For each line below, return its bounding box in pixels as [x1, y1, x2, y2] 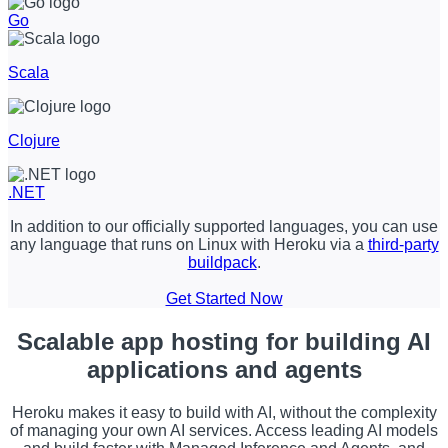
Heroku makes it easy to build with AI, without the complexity [11, 403, 437, 421]
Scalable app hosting [17, 328, 259, 355]
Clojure [8, 132, 60, 150]
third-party [367, 236, 439, 254]
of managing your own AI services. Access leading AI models [10, 421, 438, 439]
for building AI [259, 328, 431, 355]
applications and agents [86, 356, 362, 383]
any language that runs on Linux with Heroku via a [9, 236, 368, 254]
